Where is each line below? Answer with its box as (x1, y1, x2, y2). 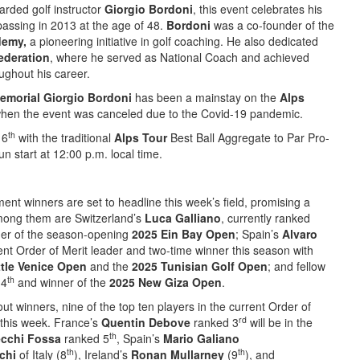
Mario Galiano (163, 330, 239, 346)
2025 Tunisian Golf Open (132, 258, 268, 274)
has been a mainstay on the (132, 89, 280, 105)
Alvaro (282, 226, 317, 242)
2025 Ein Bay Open (132, 226, 235, 242)
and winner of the (14, 274, 109, 290)
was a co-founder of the (214, 17, 334, 33)
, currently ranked (221, 210, 310, 226)
